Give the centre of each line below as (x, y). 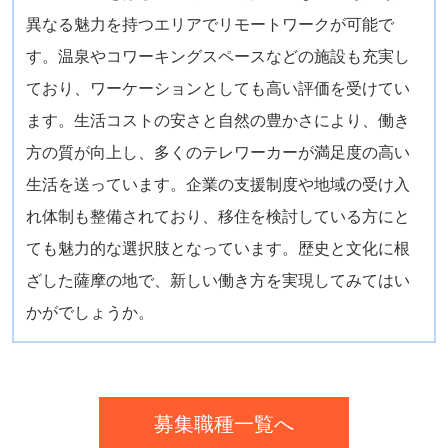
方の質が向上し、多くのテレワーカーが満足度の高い (217, 152)
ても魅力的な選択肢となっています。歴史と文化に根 (217, 248)
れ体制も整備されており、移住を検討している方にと (217, 216)
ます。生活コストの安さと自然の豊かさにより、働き (217, 120)
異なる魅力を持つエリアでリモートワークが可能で (209, 24)
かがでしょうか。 (89, 312)
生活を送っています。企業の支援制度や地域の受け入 (217, 184)
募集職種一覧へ (224, 423)
